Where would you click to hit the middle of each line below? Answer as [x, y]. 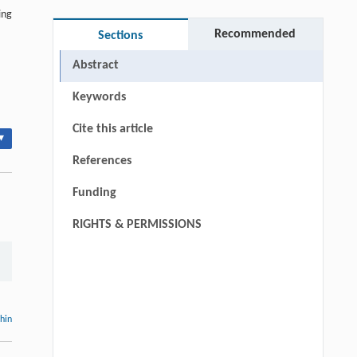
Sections [121, 36]
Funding [94, 193]
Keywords [99, 98]
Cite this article [112, 129]
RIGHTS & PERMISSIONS [137, 225]
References [102, 161]
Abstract [95, 66]
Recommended [255, 35]
